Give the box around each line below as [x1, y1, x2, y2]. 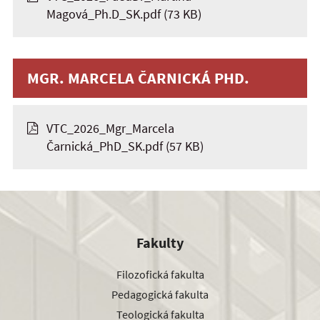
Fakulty [136, 234, 184, 251]
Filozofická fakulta [116, 266, 204, 281]
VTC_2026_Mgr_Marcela [46, 120, 174, 136]
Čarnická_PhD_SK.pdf [46, 138, 163, 154]
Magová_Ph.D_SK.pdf [46, 6, 161, 22]
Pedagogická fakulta [111, 286, 209, 301]
